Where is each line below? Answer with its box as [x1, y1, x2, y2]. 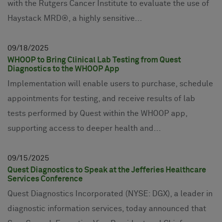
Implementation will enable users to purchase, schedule [7, 80, 213, 88]
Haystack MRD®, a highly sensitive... [7, 14, 142, 23]
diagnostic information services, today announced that [7, 205, 206, 213]
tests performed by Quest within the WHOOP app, [7, 110, 187, 118]
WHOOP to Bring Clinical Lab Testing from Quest [7, 56, 181, 64]
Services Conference [7, 175, 83, 183]
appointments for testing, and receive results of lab [7, 95, 195, 103]
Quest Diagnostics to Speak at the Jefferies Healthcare [7, 166, 206, 174]
